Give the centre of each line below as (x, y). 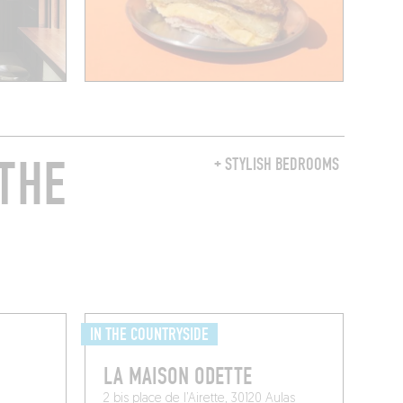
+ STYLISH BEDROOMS (276, 164)
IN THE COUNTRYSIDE (150, 334)
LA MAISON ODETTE (178, 376)
